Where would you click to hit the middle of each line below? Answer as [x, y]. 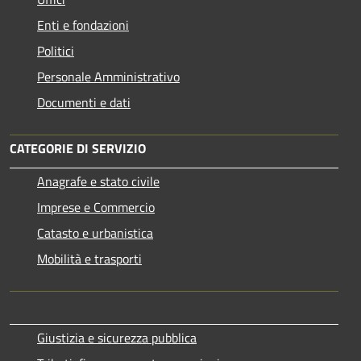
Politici [56, 50]
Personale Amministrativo [108, 76]
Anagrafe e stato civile [98, 181]
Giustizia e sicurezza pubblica [117, 337]
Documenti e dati [84, 102]
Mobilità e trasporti [89, 258]
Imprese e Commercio [96, 207]
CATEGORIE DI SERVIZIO [78, 148]
